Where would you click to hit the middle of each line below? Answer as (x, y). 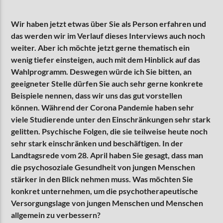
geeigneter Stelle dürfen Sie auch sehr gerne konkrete (107, 83)
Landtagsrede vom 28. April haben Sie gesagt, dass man (107, 155)
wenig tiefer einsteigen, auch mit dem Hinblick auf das (106, 59)
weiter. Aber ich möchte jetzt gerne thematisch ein (101, 47)
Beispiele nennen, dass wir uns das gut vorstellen (97, 95)
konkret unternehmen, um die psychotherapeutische (105, 191)
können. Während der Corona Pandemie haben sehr (103, 107)
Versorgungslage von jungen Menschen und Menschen (107, 203)
